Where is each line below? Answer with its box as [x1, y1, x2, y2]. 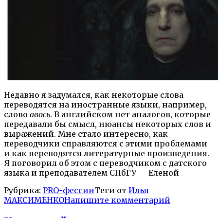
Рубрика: [4, 185, 43, 196]
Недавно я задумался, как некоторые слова [4, 90, 183, 100]
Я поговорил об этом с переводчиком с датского [4, 158, 207, 168]
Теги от [94, 185, 128, 196]
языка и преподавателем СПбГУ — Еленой [4, 168, 183, 178]
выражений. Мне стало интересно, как [4, 129, 168, 139]
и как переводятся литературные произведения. [4, 148, 209, 159]
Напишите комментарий [64, 195, 170, 205]
